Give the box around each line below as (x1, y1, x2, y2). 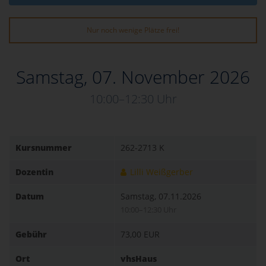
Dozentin (15, 166, 53, 178)
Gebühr (15, 229, 47, 240)
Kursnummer (15, 142, 72, 154)
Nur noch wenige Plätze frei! (87, 25, 179, 36)
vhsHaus (121, 253, 157, 265)
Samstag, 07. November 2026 (16, 65, 250, 90)
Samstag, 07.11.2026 (121, 191, 201, 202)
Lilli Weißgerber (130, 166, 193, 178)
